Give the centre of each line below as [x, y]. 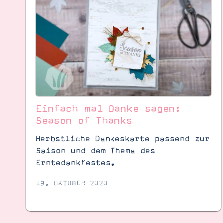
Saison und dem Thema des [95, 151]
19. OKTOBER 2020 [71, 183]
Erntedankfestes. [75, 163]
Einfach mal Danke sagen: [108, 109]
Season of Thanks [84, 121]
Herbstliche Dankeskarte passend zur [122, 139]
